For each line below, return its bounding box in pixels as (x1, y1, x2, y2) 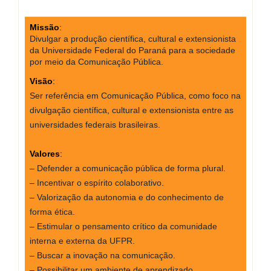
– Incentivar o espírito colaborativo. (30, 178, 164, 188)
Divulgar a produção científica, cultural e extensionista (30, 34, 236, 44)
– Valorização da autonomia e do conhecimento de (30, 192, 224, 203)
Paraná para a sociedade (139, 45, 235, 56)
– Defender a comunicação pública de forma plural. (30, 163, 226, 174)
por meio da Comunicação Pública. (30, 57, 163, 67)
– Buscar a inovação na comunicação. (30, 250, 175, 261)
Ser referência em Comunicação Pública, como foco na (30, 91, 241, 101)
